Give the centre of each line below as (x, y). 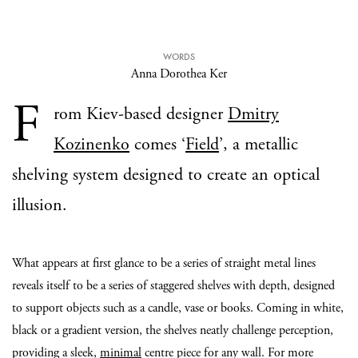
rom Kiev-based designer (141, 114)
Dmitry (253, 114)
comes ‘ (157, 145)
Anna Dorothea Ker (179, 74)
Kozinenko (91, 145)
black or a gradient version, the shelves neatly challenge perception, (173, 330)
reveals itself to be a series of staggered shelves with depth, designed (173, 286)
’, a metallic (259, 145)
